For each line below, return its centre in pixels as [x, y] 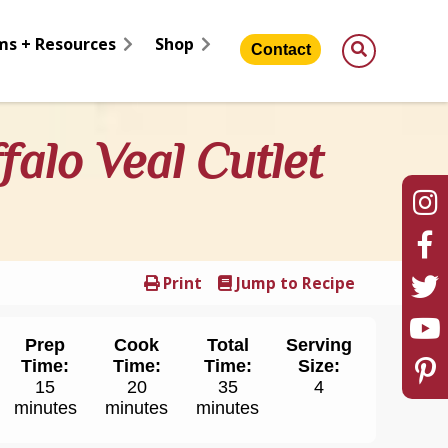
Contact [280, 49]
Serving [319, 345]
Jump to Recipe [293, 282]
